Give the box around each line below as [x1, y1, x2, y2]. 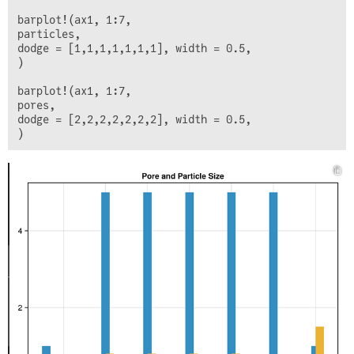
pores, [17, 99, 55, 112]
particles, [17, 28, 81, 41]
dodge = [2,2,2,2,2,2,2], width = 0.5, [17, 113, 251, 126]
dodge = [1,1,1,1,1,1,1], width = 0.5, [17, 42, 251, 55]
